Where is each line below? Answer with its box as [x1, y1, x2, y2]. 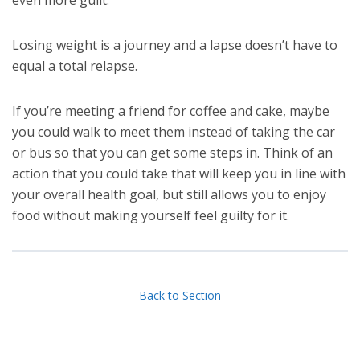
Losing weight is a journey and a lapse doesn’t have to [12, 35, 337, 54]
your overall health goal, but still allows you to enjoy [12, 185, 326, 203]
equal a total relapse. [12, 56, 137, 75]
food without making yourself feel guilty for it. [12, 206, 289, 224]
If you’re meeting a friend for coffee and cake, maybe [12, 101, 329, 120]
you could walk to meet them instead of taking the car [12, 122, 335, 141]
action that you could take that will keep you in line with [12, 164, 346, 182]
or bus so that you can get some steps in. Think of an [12, 143, 333, 162]
